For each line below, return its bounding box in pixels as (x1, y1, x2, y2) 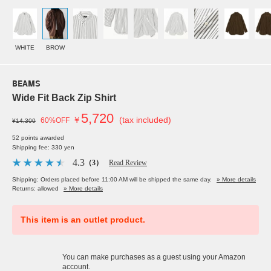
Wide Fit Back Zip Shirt (12, 93, 116, 103)
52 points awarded (12, 134, 64, 142)
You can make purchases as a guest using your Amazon (62, 253, 246, 262)
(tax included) (119, 115, 171, 125)
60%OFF (41, 116, 70, 125)
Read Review (109, 158, 147, 168)
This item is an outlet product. (21, 215, 145, 225)
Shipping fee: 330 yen (12, 144, 74, 151)
